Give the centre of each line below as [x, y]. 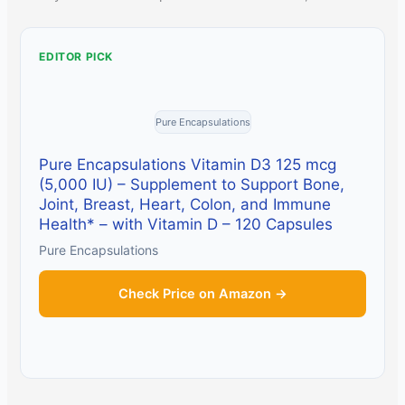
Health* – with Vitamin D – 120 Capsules [186, 225]
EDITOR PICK [76, 57]
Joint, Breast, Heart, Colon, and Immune [185, 205]
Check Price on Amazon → [202, 294]
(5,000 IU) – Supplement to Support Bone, [192, 185]
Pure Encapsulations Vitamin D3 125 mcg [188, 165]
